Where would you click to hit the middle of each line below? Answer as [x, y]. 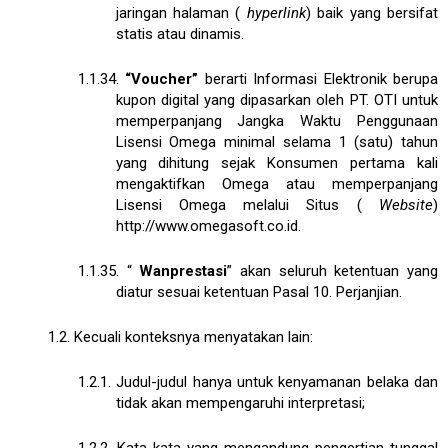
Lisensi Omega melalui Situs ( [247, 204]
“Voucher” [165, 78]
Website [406, 204]
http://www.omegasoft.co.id [206, 225]
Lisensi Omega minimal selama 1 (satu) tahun [276, 141]
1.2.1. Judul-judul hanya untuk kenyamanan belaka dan [257, 381]
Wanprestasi [183, 270]
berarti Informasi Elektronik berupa [321, 78]
